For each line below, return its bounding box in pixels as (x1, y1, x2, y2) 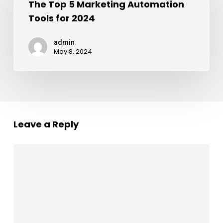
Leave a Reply (13, 117, 79, 130)
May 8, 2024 (53, 46, 92, 56)
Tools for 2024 (28, 11, 95, 24)
